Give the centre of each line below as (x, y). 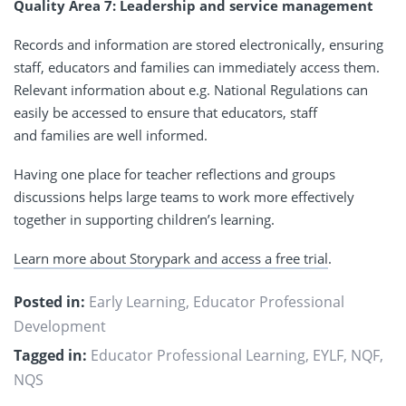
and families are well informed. (111, 135)
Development (60, 327)
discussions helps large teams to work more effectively (184, 196)
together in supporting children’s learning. (144, 219)
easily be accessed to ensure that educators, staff (165, 112)
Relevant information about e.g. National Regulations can (191, 89)
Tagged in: (50, 356)
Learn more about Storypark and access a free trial (171, 258)
